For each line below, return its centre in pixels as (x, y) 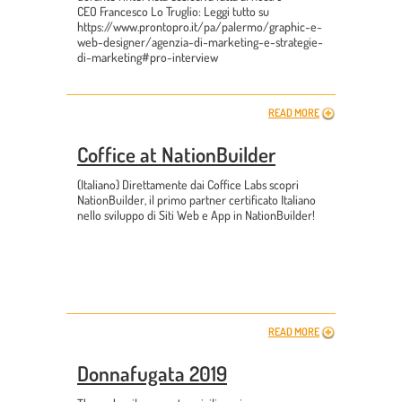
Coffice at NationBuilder (176, 153)
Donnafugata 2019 (152, 372)
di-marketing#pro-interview (148, 56)
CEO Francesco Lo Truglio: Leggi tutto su (173, 10)
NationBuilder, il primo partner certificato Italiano (197, 199)
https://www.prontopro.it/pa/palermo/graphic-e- (200, 26)
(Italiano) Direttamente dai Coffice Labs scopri (188, 184)
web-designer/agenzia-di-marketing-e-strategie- (200, 41)
